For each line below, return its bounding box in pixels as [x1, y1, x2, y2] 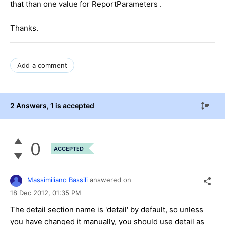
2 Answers [10, 101, 47, 110]
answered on [90, 176, 131, 184]
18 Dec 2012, [10, 188, 52, 197]
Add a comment [17, 61, 68, 69]
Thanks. [10, 23, 38, 33]
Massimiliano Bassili [27, 176, 88, 184]
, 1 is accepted [47, 101, 94, 110]
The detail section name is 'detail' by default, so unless [10, 204, 203, 214]
